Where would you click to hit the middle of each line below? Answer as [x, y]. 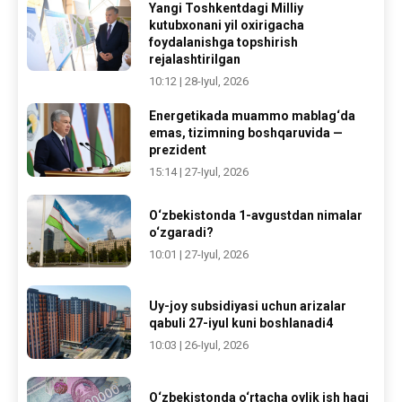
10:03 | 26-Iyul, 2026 [199, 345]
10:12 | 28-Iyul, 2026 [199, 82]
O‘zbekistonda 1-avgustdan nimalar [256, 215]
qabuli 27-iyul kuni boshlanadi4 [241, 323]
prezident [178, 149]
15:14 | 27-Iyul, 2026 [199, 171]
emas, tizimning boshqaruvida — [246, 132]
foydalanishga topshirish [224, 43]
